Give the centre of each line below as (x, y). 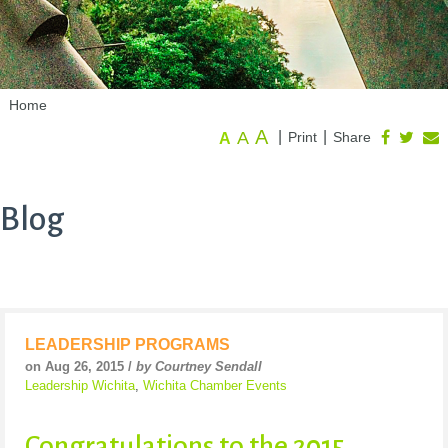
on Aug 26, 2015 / (80, 367)
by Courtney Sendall (199, 367)
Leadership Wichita (80, 386)
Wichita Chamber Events (215, 386)
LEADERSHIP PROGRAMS (127, 345)
